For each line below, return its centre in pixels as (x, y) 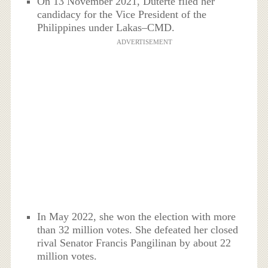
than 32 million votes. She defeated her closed (138, 230)
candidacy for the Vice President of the (122, 15)
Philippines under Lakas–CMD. (106, 28)
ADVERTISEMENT (144, 42)
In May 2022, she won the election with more (137, 217)
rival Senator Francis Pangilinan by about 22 (134, 243)
